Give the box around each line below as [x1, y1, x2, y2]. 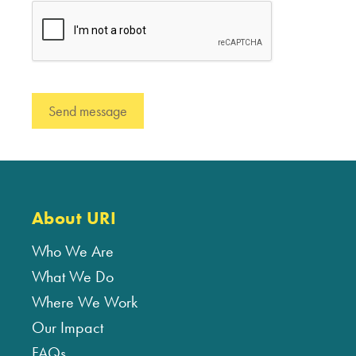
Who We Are [32, 241, 114, 262]
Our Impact [32, 317, 103, 339]
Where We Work [32, 292, 137, 313]
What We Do [32, 266, 114, 288]
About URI [32, 207, 116, 230]
